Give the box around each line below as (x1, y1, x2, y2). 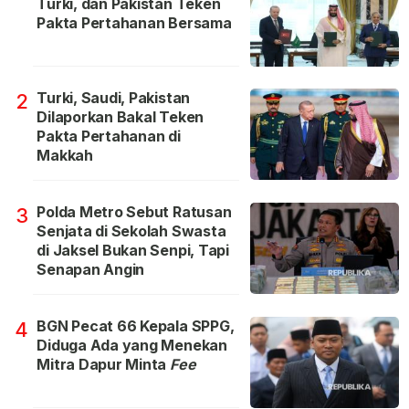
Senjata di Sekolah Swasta (37, 222, 226, 241)
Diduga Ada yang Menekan (37, 336, 227, 355)
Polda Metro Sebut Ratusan (37, 203, 232, 222)
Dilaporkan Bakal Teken (37, 108, 204, 127)
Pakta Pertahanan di (37, 127, 181, 146)
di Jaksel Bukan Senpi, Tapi (37, 241, 229, 260)
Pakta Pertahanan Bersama (37, 14, 232, 33)
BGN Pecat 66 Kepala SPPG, (37, 317, 235, 336)
